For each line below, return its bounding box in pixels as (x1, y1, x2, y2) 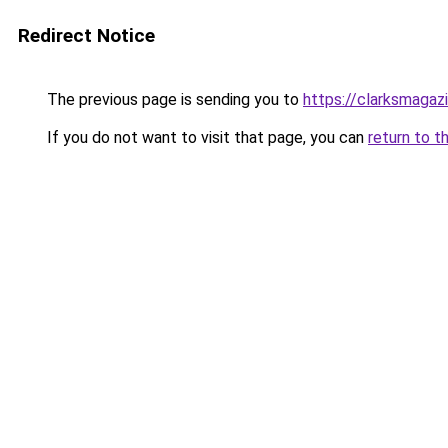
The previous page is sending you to (43, 90, 303, 109)
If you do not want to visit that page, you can (43, 128, 368, 147)
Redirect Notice (18, 24, 155, 47)
